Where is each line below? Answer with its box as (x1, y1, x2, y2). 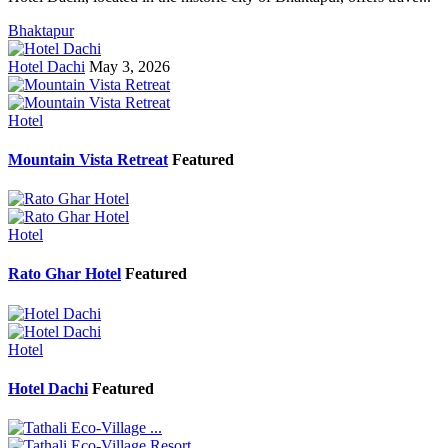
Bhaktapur (8, 21, 74, 39)
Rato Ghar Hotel (8, 265, 121, 283)
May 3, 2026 (89, 57, 170, 75)
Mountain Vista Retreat (8, 150, 168, 168)
